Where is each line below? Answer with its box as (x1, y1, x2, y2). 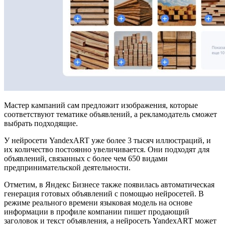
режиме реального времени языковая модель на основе (4, 198, 192, 207)
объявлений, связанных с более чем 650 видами (4, 154, 168, 163)
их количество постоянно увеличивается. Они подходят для (4, 145, 209, 154)
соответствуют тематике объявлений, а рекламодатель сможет (4, 109, 217, 119)
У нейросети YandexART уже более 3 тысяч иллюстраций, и (4, 136, 211, 145)
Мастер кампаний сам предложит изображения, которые (4, 100, 198, 109)
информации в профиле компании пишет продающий (4, 207, 189, 216)
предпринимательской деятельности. (4, 163, 131, 172)
